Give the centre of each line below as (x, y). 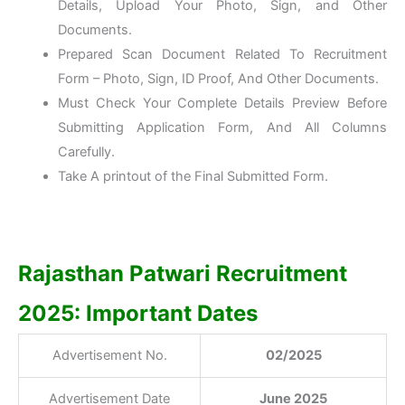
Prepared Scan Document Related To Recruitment (222, 55)
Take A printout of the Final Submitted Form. (193, 177)
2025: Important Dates (138, 314)
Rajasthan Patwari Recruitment (183, 274)
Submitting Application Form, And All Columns (222, 128)
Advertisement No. (109, 356)
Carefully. (86, 152)
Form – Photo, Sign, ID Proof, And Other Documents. (218, 79)
